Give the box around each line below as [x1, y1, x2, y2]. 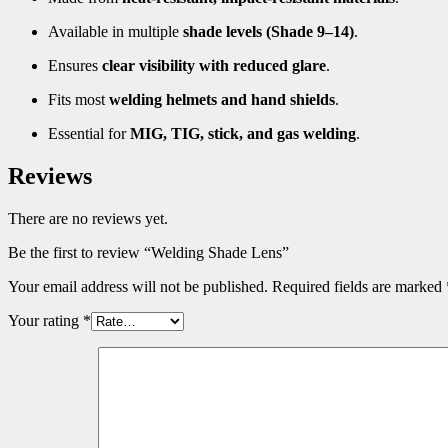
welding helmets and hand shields [109, 91, 335, 109]
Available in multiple [48, 23, 183, 41]
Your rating [8, 312, 83, 330]
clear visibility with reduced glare [102, 57, 326, 75]
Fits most [48, 91, 109, 109]
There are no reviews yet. [8, 210, 168, 228]
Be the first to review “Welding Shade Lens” [8, 244, 289, 262]
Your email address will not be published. [8, 278, 268, 296]
